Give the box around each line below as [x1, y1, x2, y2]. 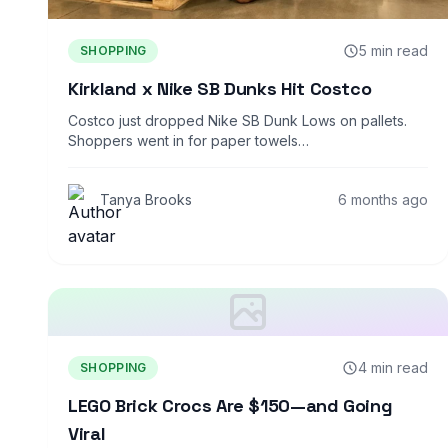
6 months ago [338, 191, 428, 209]
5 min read [359, 42, 428, 60]
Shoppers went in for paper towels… [68, 132, 309, 150]
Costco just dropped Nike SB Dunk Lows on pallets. [68, 112, 407, 130]
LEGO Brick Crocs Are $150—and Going [68, 394, 393, 418]
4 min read [358, 359, 428, 377]
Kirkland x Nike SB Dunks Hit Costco [68, 77, 372, 101]
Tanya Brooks [100, 191, 192, 209]
